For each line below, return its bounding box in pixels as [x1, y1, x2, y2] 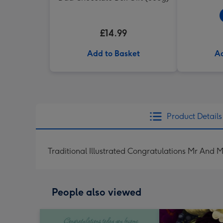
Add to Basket [87, 49, 140, 58]
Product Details [166, 111, 222, 121]
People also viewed [52, 186, 141, 198]
